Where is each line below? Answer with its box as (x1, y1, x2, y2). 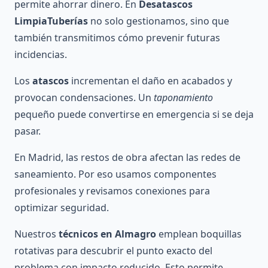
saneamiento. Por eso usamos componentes (14, 167, 217, 181)
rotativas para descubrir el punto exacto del (14, 243, 212, 257)
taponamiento (154, 90, 213, 104)
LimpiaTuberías (14, 14, 88, 28)
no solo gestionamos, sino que (88, 14, 229, 28)
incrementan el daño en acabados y (69, 74, 232, 87)
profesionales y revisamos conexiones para (14, 184, 210, 197)
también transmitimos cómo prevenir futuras (14, 31, 220, 44)
